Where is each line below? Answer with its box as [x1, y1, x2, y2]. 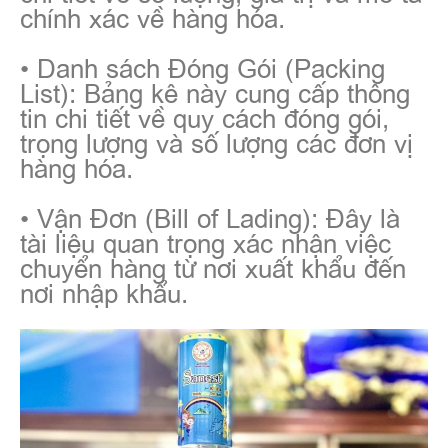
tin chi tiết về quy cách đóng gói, [20, 97, 389, 134]
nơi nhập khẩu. [20, 272, 188, 309]
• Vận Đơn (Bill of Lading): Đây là [20, 197, 400, 234]
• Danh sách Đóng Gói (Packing [20, 47, 385, 84]
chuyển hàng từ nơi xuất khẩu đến [20, 247, 406, 284]
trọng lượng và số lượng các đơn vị [20, 122, 413, 159]
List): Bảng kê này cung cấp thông [20, 72, 410, 109]
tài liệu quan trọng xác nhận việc [20, 222, 391, 259]
